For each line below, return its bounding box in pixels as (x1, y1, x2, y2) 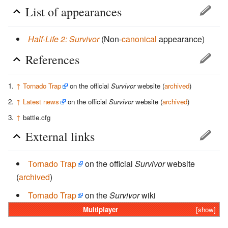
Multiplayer (82, 205, 118, 215)
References (25, 51, 79, 68)
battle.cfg (23, 112, 50, 123)
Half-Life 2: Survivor (28, 33, 99, 45)
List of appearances (25, 4, 122, 20)
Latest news (23, 97, 59, 107)
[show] (196, 205, 216, 215)
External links (25, 128, 95, 145)
